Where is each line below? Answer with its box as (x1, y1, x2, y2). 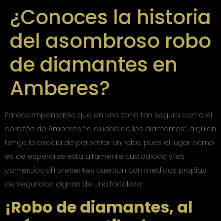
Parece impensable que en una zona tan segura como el (5, 110, 212, 120)
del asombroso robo (10, 27, 211, 55)
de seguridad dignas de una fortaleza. (5, 179, 143, 189)
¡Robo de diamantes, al (5, 196, 193, 219)
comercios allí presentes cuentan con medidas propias (5, 165, 206, 175)
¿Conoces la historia (10, 3, 211, 31)
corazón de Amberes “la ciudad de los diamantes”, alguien (5, 124, 216, 134)
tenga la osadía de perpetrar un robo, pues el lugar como (5, 138, 214, 147)
